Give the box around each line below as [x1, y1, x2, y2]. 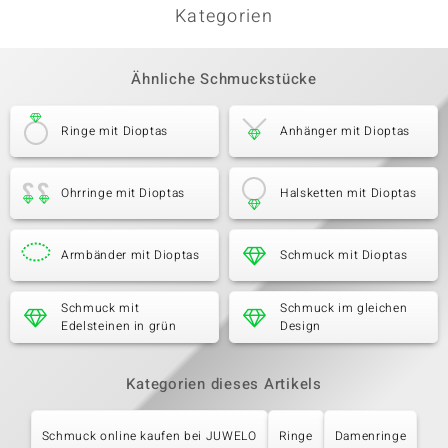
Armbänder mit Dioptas [61, 246, 200, 264]
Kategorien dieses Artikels [126, 373, 322, 395]
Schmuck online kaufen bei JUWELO [41, 427, 257, 445]
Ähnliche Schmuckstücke [131, 68, 317, 90]
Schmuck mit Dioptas [280, 246, 408, 264]
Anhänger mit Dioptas [280, 122, 410, 140]
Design [280, 317, 321, 335]
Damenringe [334, 427, 407, 445]
